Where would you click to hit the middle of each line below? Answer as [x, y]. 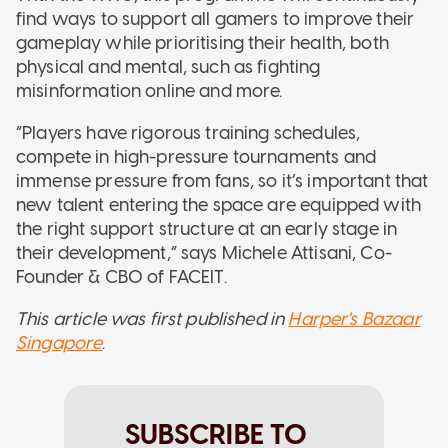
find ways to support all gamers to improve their [215, 19]
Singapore [59, 343]
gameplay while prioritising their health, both [202, 43]
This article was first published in [152, 319]
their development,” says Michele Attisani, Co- [204, 253]
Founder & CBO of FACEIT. [122, 277]
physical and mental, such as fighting [168, 67]
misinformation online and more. [149, 91]
